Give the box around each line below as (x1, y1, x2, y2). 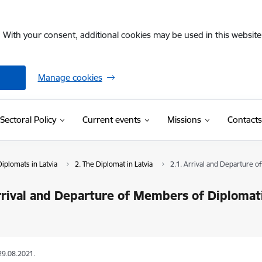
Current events (82, 114, 141, 125)
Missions (167, 114, 201, 125)
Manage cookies (37, 72, 102, 83)
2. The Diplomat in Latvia (74, 160, 153, 168)
